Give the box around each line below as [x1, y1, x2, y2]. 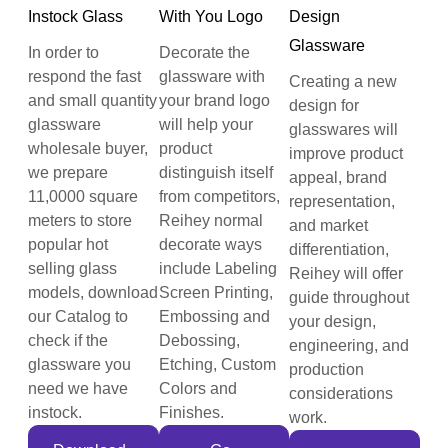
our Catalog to [28, 308, 128, 325]
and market [289, 217, 369, 234]
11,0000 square [28, 188, 138, 205]
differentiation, [289, 241, 390, 258]
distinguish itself [158, 164, 273, 181]
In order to [28, 44, 99, 61]
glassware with [158, 68, 265, 85]
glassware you [28, 356, 131, 373]
